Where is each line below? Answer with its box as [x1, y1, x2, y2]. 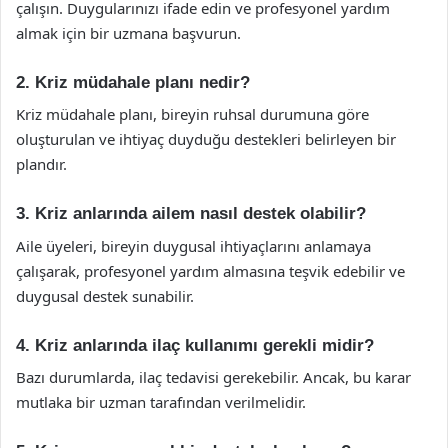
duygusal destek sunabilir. [16, 285, 194, 306]
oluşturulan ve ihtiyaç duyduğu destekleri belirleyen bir [16, 129, 396, 149]
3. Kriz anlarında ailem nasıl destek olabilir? [16, 204, 366, 223]
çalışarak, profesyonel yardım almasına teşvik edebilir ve [16, 260, 405, 281]
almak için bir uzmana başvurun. [16, 22, 241, 43]
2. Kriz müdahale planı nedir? [16, 72, 250, 92]
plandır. [16, 154, 67, 174]
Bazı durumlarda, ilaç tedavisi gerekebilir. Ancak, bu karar [16, 367, 411, 387]
